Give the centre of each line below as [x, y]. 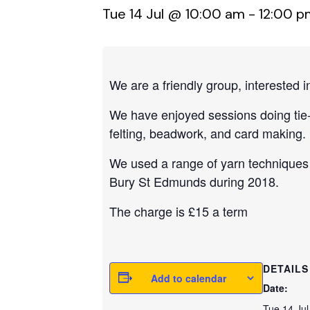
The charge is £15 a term [179, 211]
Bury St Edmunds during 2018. [194, 181]
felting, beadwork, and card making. [208, 133]
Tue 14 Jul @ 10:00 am [174, 14]
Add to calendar [189, 278]
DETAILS [286, 268]
